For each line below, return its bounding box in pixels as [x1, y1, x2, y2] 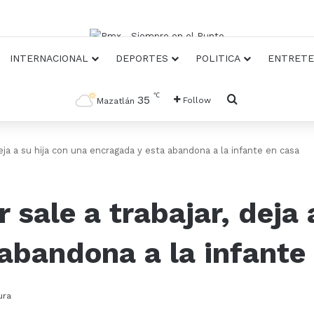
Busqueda [236, 93, 292, 107]
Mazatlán [97, 95, 135, 106]
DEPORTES [116, 53, 168, 64]
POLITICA [196, 53, 240, 64]
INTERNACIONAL [10, 53, 88, 64]
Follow [183, 95, 211, 106]
